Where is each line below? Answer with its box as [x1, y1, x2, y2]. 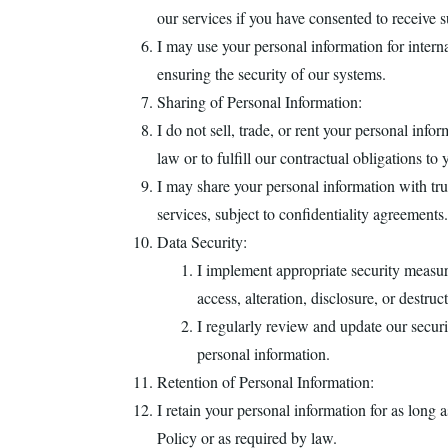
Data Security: [157, 231, 247, 252]
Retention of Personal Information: [157, 371, 374, 392]
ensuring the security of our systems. [157, 63, 386, 84]
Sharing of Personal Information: [157, 91, 362, 112]
